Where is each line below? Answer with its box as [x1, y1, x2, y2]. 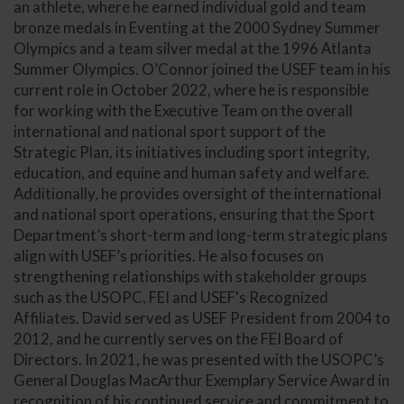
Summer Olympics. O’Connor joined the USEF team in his [14, 59, 390, 78]
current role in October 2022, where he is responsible [14, 79, 369, 99]
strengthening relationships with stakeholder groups [14, 266, 367, 286]
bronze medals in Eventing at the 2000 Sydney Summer [14, 17, 381, 37]
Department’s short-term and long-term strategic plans [14, 225, 388, 244]
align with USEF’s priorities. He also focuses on [14, 245, 324, 265]
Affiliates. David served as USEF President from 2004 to [14, 308, 390, 327]
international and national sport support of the [14, 121, 326, 141]
